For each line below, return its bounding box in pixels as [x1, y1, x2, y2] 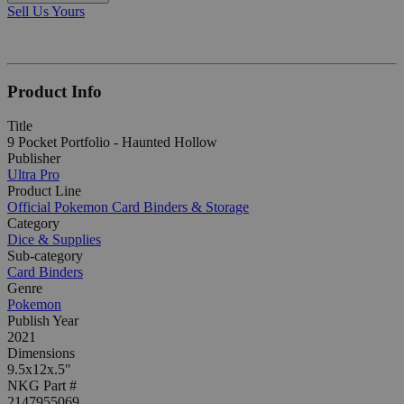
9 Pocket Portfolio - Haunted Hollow [7, 134, 217, 151]
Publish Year [7, 313, 78, 329]
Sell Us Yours [7, 3, 85, 19]
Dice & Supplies [7, 232, 101, 248]
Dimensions [7, 345, 75, 362]
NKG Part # [7, 378, 77, 394]
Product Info [7, 81, 102, 101]
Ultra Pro [7, 167, 60, 183]
